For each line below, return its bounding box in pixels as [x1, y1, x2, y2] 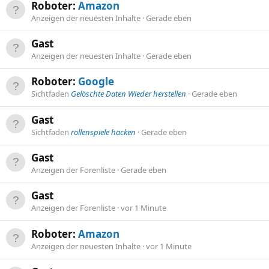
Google [78, 74, 114, 89]
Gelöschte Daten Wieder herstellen [71, 88, 186, 100]
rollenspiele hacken [71, 126, 136, 138]
